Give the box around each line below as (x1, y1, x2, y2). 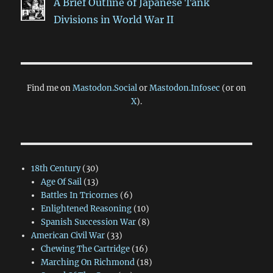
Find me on (27, 83, 73, 94)
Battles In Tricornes (40, 190, 118, 201)
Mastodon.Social (73, 83, 137, 94)
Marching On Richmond (40, 257, 135, 268)
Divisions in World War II (54, 13, 174, 26)
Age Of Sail (40, 177, 82, 188)
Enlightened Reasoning (40, 204, 132, 214)
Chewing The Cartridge (40, 244, 130, 255)
